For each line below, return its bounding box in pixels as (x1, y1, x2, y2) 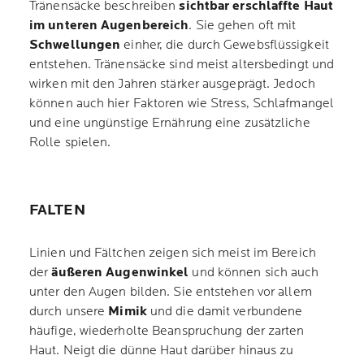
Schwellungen (29, 37, 121, 53)
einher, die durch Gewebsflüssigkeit (120, 37, 329, 53)
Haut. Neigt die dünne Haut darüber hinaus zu (29, 343, 294, 358)
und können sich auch (188, 265, 319, 280)
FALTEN (29, 201, 85, 219)
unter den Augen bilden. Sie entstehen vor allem (29, 284, 312, 300)
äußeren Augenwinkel (51, 265, 189, 280)
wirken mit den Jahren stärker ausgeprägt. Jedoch (29, 76, 315, 92)
